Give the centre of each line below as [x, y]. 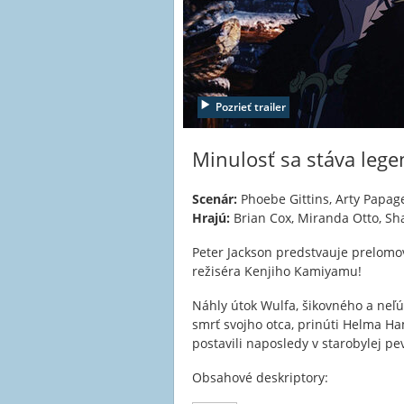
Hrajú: [211, 218]
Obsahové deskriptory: [260, 377]
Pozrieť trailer [251, 107]
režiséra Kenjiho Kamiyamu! [277, 271]
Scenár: [215, 199]
